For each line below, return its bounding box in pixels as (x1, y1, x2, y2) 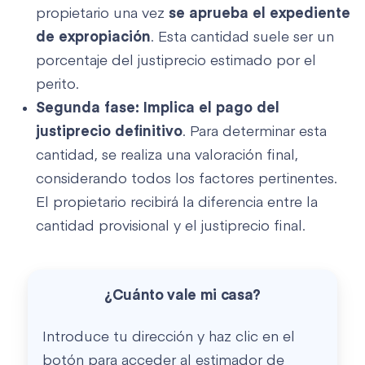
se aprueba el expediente (169, 6, 350, 21)
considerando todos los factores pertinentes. (36, 171, 337, 187)
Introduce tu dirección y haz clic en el (42, 329, 295, 345)
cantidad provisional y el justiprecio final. (36, 218, 306, 234)
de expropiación (36, 29, 151, 45)
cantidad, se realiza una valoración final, (36, 147, 298, 163)
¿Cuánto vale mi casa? (104, 288, 261, 303)
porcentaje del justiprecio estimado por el (36, 53, 316, 68)
